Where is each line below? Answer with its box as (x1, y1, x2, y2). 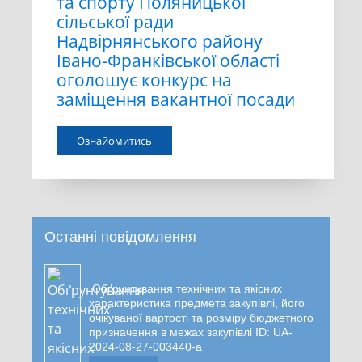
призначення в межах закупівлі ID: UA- (89, 325, 293, 339)
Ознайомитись (77, 133, 152, 148)
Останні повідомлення (44, 228, 196, 245)
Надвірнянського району (57, 30, 263, 53)
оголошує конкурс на (57, 69, 232, 92)
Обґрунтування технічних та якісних (92, 281, 282, 295)
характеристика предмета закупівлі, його (89, 296, 305, 309)
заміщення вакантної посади (57, 88, 295, 112)
